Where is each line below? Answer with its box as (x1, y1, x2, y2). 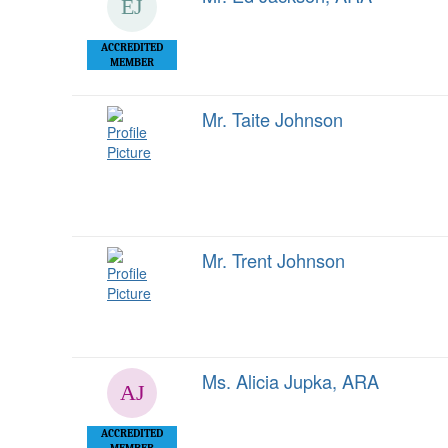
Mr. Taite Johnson (202, 106, 343, 132)
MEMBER (110, 56, 154, 69)
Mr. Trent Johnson (202, 247, 345, 273)
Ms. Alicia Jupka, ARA (202, 368, 379, 394)
